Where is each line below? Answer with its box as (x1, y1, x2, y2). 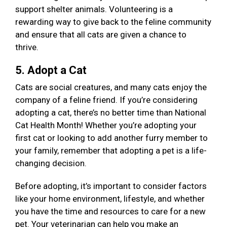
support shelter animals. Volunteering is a (15, 4, 173, 15)
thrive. (15, 42, 41, 53)
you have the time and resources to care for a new (15, 206, 206, 217)
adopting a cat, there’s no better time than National (15, 107, 206, 118)
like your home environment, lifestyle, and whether (15, 194, 205, 204)
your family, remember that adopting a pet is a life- (15, 145, 207, 156)
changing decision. (15, 158, 89, 169)
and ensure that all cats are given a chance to (15, 29, 186, 40)
